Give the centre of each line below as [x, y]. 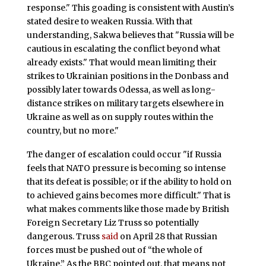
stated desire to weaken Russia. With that [109, 21]
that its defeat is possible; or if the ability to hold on [129, 181]
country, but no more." [72, 130]
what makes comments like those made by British [128, 209]
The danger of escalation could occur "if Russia [124, 154]
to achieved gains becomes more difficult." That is [128, 195]
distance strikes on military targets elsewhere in [125, 103]
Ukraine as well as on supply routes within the [120, 117]
